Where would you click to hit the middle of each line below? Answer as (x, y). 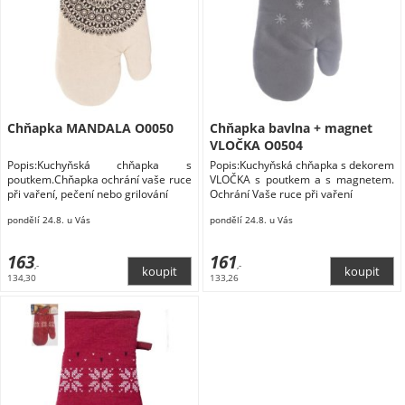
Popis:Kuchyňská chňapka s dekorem (301, 165)
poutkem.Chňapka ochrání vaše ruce (99, 179)
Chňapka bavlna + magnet (291, 127)
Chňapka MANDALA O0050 (90, 127)
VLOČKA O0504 (256, 145)
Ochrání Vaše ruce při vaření (281, 193)
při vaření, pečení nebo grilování (87, 193)
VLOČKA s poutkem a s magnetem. (301, 179)
